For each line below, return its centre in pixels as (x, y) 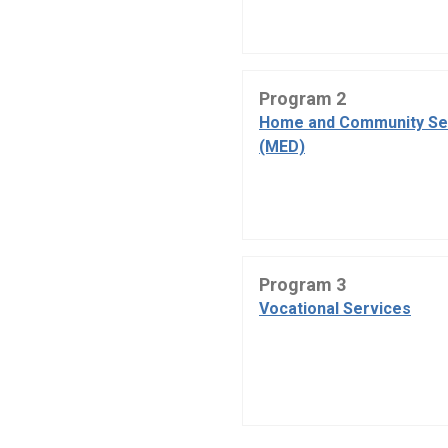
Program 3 (302, 285)
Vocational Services (335, 309)
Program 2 (302, 99)
